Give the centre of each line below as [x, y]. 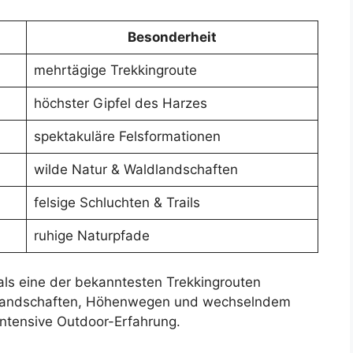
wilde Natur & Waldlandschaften [136, 169]
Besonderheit [172, 37]
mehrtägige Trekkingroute [115, 70]
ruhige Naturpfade [91, 235]
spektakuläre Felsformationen [127, 136]
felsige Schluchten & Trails [117, 202]
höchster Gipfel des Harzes [120, 103]
